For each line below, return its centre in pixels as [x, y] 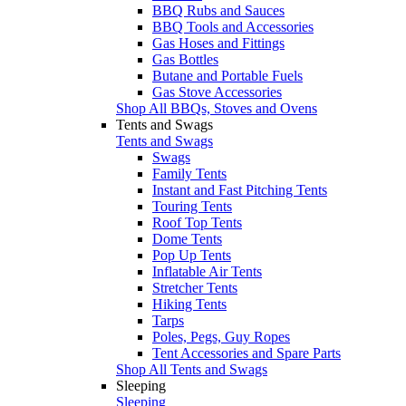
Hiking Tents [189, 304]
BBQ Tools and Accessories [233, 26]
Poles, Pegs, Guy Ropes [221, 336]
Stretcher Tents [195, 287]
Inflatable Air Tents [207, 271]
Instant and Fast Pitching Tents [240, 189]
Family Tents [189, 173]
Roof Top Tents [197, 222]
